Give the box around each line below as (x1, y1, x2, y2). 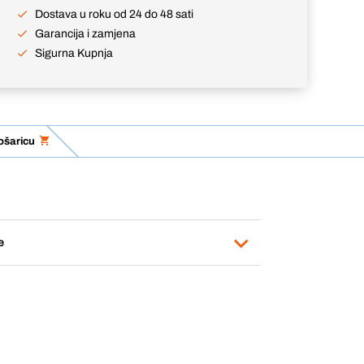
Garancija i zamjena (35, 28, 136, 40)
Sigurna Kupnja (35, 47, 113, 59)
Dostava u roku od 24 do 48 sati (35, 8, 193, 20)
